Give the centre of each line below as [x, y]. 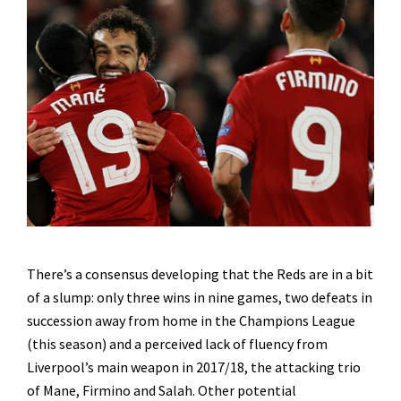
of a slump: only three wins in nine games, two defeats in [200, 298]
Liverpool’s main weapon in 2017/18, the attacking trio [194, 367]
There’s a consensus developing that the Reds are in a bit [200, 274]
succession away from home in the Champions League [191, 321]
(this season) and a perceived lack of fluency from [177, 344]
